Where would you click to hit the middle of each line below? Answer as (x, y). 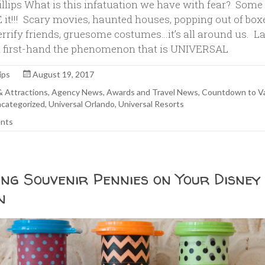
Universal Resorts (151, 104)
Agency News (77, 92)
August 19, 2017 (64, 74)
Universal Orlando (82, 104)
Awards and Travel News (153, 92)
